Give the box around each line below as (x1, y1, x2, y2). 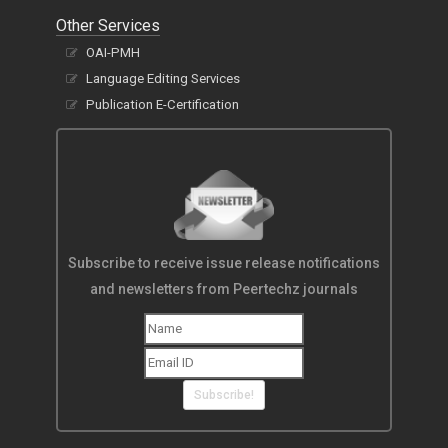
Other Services (56, 15, 160, 35)
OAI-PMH (86, 44, 140, 60)
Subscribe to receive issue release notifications (68, 254, 380, 271)
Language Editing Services (86, 70, 240, 86)
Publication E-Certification (86, 96, 239, 112)
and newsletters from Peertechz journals (90, 280, 358, 297)
